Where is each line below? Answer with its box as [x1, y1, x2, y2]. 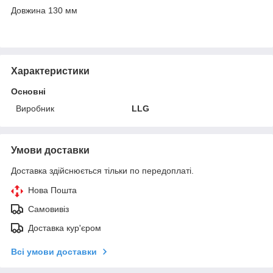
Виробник [16, 103, 54, 113]
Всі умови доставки [11, 246, 97, 257]
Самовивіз [28, 204, 69, 214]
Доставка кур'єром [28, 222, 101, 233]
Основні [11, 86, 46, 96]
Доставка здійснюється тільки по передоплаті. [11, 165, 194, 175]
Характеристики [11, 65, 90, 76]
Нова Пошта [28, 185, 77, 195]
